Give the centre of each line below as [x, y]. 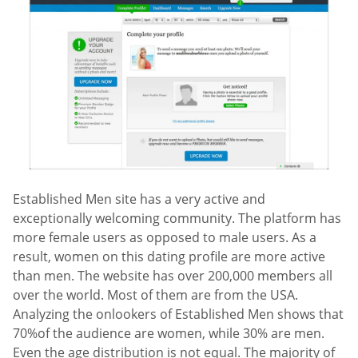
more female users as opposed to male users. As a [165, 238]
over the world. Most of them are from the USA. [155, 295]
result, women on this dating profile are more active [169, 257]
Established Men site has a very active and [139, 199]
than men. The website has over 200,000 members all [173, 276]
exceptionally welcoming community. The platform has [177, 219]
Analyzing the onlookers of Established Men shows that [178, 314]
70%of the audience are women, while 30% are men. [169, 334]
